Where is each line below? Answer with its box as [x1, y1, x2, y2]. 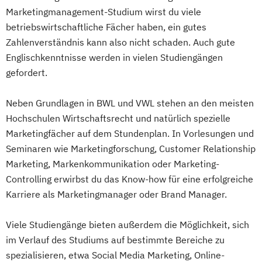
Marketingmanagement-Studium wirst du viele [6, 5, 201, 18]
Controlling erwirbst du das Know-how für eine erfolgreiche [6, 173, 253, 185]
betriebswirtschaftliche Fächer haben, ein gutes [6, 20, 206, 33]
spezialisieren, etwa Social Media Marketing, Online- [6, 249, 225, 261]
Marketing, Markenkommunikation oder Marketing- [6, 157, 219, 170]
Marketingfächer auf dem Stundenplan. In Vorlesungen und [6, 127, 254, 139]
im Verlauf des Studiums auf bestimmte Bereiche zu [6, 233, 225, 246]
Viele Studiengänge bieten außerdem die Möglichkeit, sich [6, 218, 249, 230]
